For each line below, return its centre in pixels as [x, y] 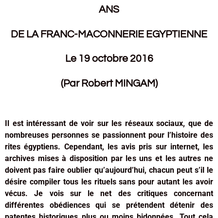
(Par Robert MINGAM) [109, 83]
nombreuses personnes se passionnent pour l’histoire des [109, 135]
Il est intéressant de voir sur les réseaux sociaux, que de [109, 123]
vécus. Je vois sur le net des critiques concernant [109, 193]
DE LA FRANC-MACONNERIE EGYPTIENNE [109, 34]
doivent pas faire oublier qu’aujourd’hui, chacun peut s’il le [109, 170]
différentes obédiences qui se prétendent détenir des [109, 205]
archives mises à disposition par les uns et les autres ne [109, 158]
